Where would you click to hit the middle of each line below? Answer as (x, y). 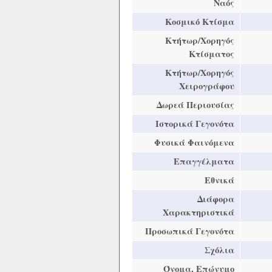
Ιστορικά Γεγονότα (195, 123)
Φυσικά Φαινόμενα (195, 142)
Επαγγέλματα (204, 161)
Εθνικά (220, 180)
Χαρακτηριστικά (199, 212)
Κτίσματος (212, 53)
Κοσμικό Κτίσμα (200, 21)
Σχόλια (220, 250)
